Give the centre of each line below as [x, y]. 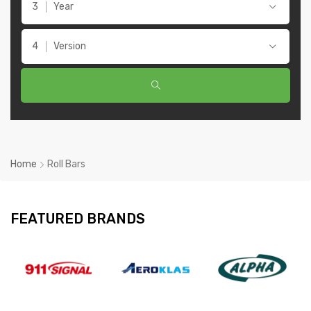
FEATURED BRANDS [78, 218]
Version [70, 46]
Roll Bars [66, 164]
